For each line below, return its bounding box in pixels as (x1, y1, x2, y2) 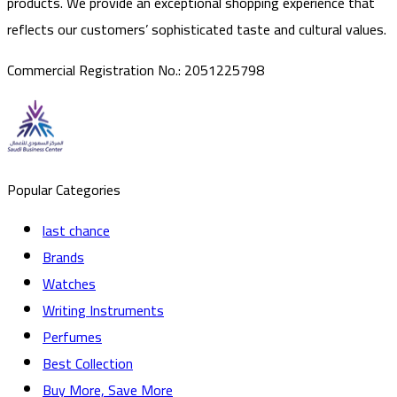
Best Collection (43, 349, 133, 377)
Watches (43, 269, 96, 297)
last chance (43, 216, 110, 244)
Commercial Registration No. (7, 56, 178, 83)
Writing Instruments (43, 296, 164, 323)
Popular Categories (7, 175, 121, 203)
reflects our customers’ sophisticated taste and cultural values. (7, 15, 386, 43)
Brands (43, 243, 84, 270)
